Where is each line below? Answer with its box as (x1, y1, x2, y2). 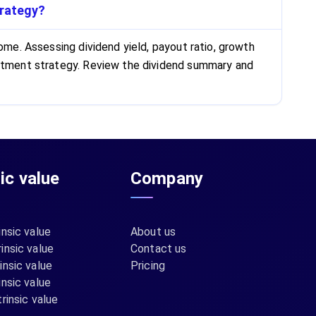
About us (130, 225, 176, 238)
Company (130, 169, 204, 188)
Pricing (130, 259, 166, 272)
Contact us (130, 242, 187, 255)
